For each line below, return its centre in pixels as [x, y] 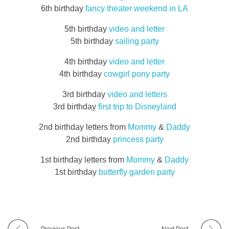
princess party [138, 140]
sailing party [137, 41]
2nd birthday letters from [83, 127]
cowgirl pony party [137, 74]
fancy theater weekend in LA [137, 9]
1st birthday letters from [83, 160]
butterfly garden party [136, 172]
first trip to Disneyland [137, 107]
